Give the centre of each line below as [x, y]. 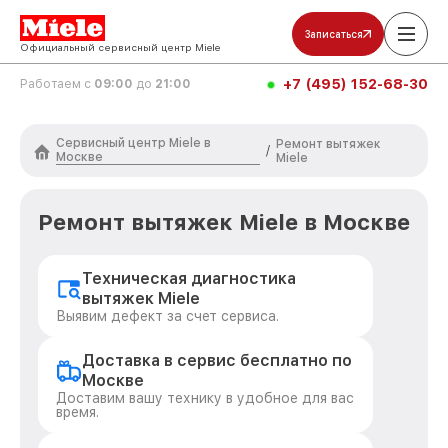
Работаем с [57, 84]
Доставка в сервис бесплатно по [217, 360]
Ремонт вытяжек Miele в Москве [224, 222]
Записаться [334, 34]
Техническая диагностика [189, 278]
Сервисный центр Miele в [133, 143]
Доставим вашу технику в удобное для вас [205, 398]
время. [77, 412]
